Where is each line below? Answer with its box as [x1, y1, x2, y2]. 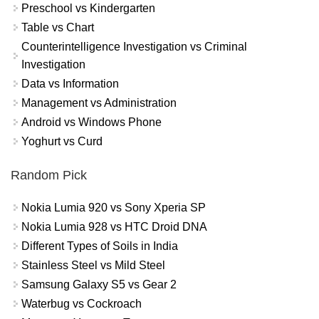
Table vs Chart [21, 21, 94, 34]
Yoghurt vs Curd [21, 135, 103, 148]
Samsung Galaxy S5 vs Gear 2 [21, 278, 177, 291]
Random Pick [11, 167, 87, 182]
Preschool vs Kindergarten [21, 2, 155, 15]
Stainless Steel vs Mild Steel [21, 258, 165, 271]
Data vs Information [21, 78, 119, 90]
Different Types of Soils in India [21, 239, 178, 252]
